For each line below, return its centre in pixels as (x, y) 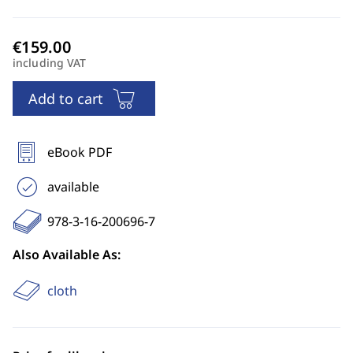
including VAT (50, 63)
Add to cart (66, 98)
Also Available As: (67, 255)
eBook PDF (80, 152)
